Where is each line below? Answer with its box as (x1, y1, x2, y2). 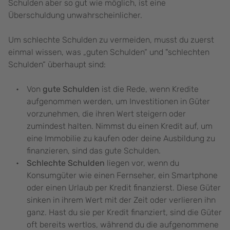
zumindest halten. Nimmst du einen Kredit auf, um (27, 121, 213, 131)
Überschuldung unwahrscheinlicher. (8, 10, 144, 21)
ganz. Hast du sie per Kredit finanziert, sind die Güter (27, 207, 222, 218)
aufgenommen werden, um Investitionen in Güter (27, 97, 210, 107)
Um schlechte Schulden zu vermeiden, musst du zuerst (8, 35, 214, 45)
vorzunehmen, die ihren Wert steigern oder (27, 109, 186, 119)
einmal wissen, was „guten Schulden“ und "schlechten (8, 47, 209, 57)
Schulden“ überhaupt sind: (8, 60, 106, 70)
